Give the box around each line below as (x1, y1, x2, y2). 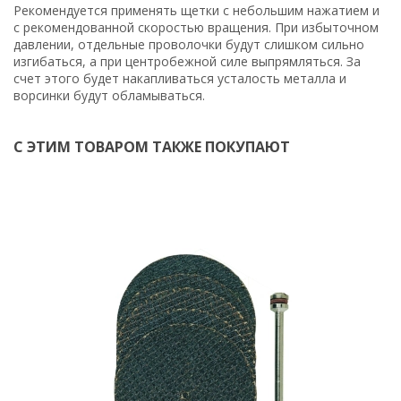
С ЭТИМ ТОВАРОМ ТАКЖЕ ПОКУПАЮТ (13, 136, 290, 157)
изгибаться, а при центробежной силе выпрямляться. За (13, 52, 361, 70)
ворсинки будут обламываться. (13, 86, 205, 104)
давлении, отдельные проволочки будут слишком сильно (13, 35, 364, 53)
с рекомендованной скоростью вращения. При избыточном (13, 18, 379, 36)
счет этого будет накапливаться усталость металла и (13, 69, 346, 87)
